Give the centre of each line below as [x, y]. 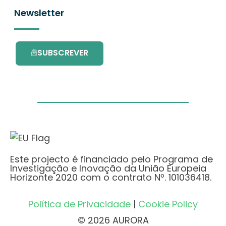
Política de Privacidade [79, 204]
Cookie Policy [168, 204]
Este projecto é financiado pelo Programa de [111, 159]
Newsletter [39, 13]
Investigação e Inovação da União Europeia [108, 168]
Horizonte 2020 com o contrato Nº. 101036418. [111, 178]
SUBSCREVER [63, 52]
